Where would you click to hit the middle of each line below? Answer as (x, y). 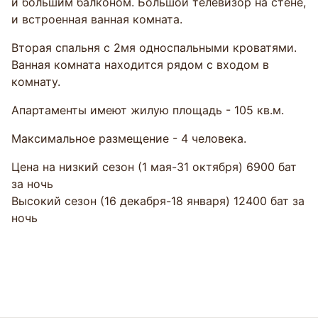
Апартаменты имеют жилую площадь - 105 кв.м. (149, 110)
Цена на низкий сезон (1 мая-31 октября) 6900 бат (154, 167)
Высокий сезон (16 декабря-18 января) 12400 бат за (158, 201)
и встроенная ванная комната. (99, 20)
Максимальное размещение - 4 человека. (129, 139)
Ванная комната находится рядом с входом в (140, 65)
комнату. (36, 82)
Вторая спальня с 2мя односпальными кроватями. (154, 48)
